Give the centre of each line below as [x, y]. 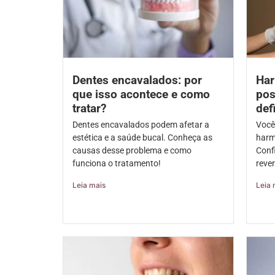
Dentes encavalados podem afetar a [141, 125]
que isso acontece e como [141, 95]
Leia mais [89, 185]
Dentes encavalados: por [137, 80]
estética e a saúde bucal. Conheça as [142, 138]
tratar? [89, 109]
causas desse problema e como [132, 151]
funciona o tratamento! [117, 164]
